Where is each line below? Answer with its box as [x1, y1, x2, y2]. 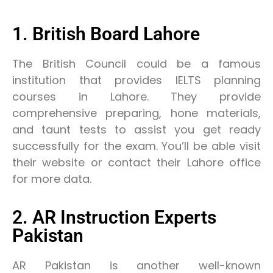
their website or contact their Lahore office [12, 155, 261, 171]
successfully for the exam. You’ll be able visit [12, 138, 261, 154]
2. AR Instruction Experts [12, 206, 216, 228]
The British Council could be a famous [12, 56, 261, 72]
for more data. [12, 171, 91, 187]
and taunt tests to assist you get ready [12, 122, 261, 138]
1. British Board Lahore [12, 23, 200, 45]
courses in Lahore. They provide [12, 89, 261, 105]
